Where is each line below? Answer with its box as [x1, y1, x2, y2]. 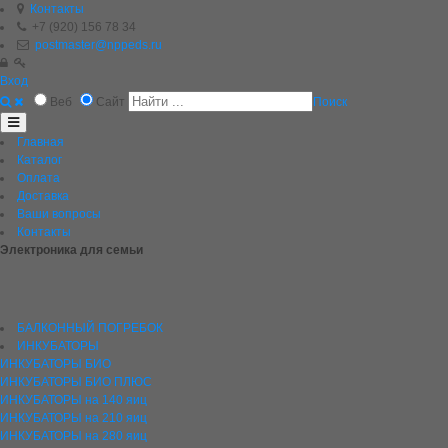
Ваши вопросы [17, 207, 101, 221]
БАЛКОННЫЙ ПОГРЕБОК [17, 321, 163, 335]
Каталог [17, 153, 62, 167]
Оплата [17, 171, 60, 185]
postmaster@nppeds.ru [35, 38, 162, 52]
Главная [17, 135, 64, 149]
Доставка [17, 189, 69, 203]
